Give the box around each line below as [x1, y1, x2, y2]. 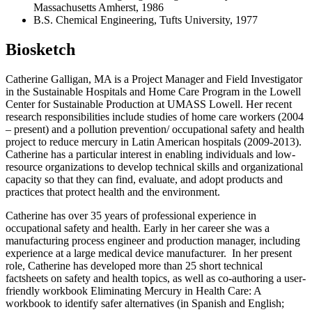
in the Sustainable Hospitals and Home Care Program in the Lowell [6, 85, 301, 97]
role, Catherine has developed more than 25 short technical [6, 259, 263, 272]
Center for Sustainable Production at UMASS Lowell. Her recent [6, 97, 292, 110]
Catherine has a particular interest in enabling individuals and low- [6, 148, 295, 160]
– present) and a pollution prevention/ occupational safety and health [6, 123, 304, 135]
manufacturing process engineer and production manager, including [6, 234, 300, 247]
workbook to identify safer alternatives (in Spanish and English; [6, 297, 284, 309]
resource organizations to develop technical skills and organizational [6, 160, 303, 173]
